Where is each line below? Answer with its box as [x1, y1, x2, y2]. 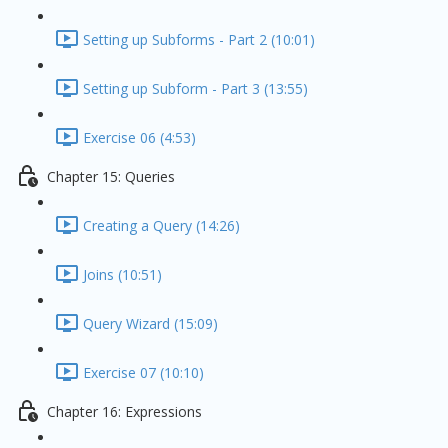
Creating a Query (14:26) [83, 216, 240, 236]
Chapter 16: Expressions [47, 402, 202, 422]
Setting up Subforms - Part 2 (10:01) [83, 30, 315, 50]
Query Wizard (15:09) [83, 314, 218, 334]
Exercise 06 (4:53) [83, 128, 196, 148]
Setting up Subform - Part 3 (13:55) [83, 79, 308, 99]
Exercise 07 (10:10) [83, 363, 204, 383]
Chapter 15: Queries [47, 167, 175, 187]
